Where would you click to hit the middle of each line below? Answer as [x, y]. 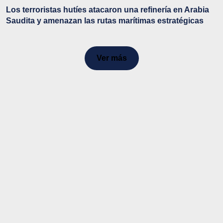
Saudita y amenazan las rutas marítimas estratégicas [105, 20]
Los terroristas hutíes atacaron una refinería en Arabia [108, 9]
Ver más [111, 58]
